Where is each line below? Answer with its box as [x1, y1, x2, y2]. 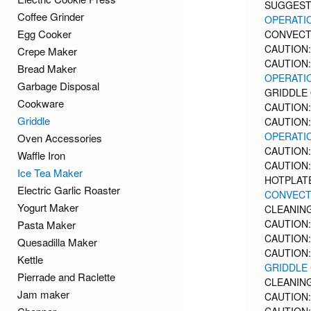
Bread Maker [17, 61, 76, 76]
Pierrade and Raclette [17, 269, 115, 284]
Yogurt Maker [17, 200, 78, 215]
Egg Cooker [17, 26, 72, 41]
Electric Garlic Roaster [17, 183, 120, 197]
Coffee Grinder [17, 9, 84, 24]
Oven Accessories [17, 131, 102, 145]
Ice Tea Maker [17, 165, 83, 180]
